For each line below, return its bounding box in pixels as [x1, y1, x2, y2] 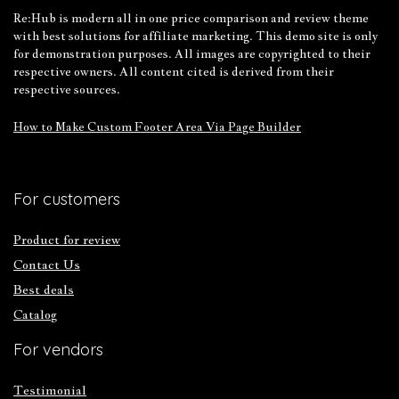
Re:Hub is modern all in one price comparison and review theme [13, 10, 369, 27]
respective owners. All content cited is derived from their [13, 63, 334, 80]
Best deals [13, 281, 74, 298]
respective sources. [13, 81, 120, 98]
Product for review [13, 232, 120, 248]
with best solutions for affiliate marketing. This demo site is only [13, 28, 378, 45]
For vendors [13, 339, 103, 361]
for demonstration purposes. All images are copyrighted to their [13, 45, 370, 62]
